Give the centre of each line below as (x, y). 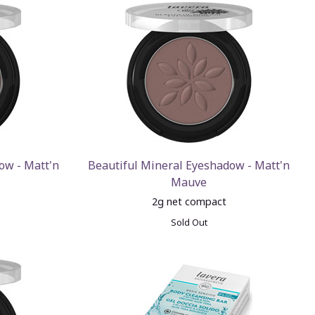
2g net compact (189, 201)
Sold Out (189, 222)
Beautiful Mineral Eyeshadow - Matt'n (189, 165)
